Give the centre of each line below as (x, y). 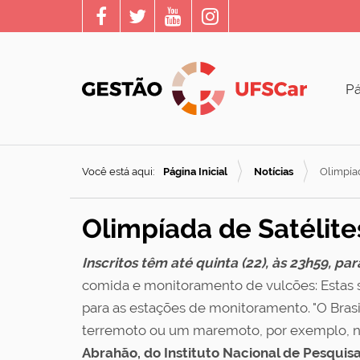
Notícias (274, 172)
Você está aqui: (118, 172)
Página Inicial (195, 172)
